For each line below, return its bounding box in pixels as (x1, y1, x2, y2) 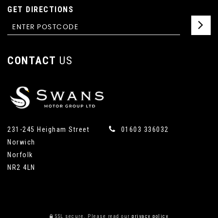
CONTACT (7, 54, 56, 67)
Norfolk (7, 151, 33, 159)
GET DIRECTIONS (7, 5, 73, 15)
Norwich (7, 138, 36, 146)
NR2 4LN (7, 163, 36, 172)
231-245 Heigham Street (7, 126, 90, 134)
